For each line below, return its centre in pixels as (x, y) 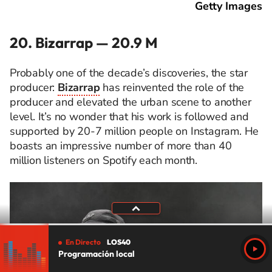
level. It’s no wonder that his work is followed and (129, 117)
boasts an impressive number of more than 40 (121, 146)
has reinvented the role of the (172, 88)
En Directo (83, 242)
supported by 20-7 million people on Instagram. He (134, 131)
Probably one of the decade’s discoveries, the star (129, 73)
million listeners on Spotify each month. (104, 161)
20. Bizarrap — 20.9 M (84, 43)
